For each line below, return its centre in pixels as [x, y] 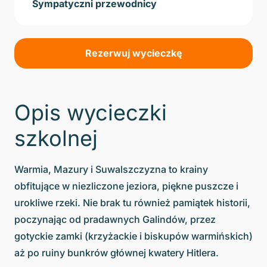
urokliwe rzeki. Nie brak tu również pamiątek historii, [132, 202]
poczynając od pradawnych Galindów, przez [115, 219]
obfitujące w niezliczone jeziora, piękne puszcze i [126, 186]
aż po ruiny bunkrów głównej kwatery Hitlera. [117, 252]
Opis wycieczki [91, 112]
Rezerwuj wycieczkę [133, 53]
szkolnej [56, 138]
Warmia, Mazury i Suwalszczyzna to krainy [111, 169]
